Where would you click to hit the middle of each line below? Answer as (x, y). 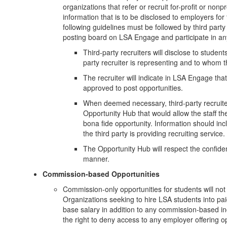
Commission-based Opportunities (101, 174)
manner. (96, 159)
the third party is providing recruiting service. (154, 133)
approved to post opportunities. (134, 88)
